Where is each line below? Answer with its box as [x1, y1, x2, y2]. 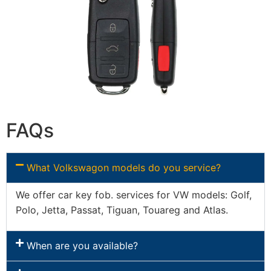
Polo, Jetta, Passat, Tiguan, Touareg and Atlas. [16, 203, 228, 216]
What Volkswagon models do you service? [27, 161, 221, 174]
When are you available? [27, 240, 138, 252]
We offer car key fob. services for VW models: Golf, [16, 188, 252, 201]
